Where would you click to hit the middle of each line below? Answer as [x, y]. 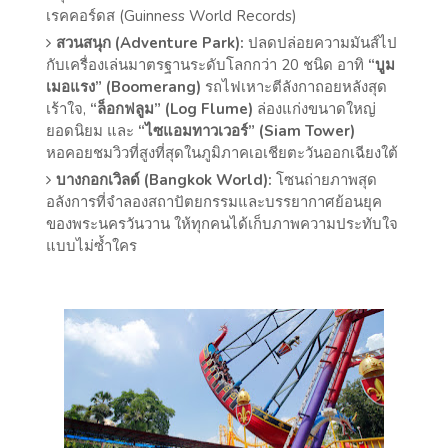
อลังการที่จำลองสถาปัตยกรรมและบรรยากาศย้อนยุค [214, 202]
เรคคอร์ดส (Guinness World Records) [172, 16]
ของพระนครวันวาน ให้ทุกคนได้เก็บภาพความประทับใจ [222, 224]
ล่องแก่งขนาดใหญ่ [315, 109]
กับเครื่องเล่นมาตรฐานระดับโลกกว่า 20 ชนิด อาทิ [207, 65]
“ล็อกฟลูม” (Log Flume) [172, 109]
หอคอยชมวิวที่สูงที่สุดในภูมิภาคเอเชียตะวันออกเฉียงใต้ [222, 153]
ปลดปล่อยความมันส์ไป [321, 43]
